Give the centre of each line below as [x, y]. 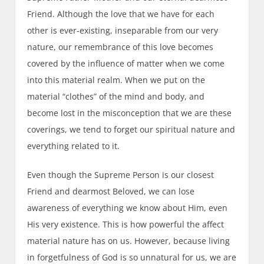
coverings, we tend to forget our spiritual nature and [131, 129]
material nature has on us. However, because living [129, 240]
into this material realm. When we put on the [116, 80]
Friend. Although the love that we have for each [121, 14]
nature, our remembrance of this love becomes [121, 47]
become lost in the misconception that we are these [130, 113]
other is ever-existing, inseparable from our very [123, 30]
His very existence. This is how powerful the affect [126, 224]
